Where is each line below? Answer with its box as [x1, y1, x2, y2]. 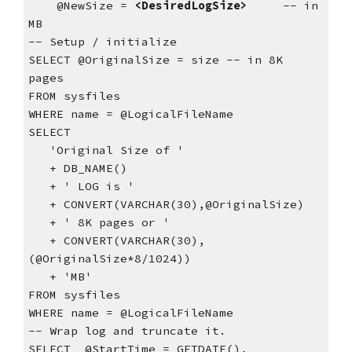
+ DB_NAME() [49, 161, 127, 176]
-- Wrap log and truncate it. [27, 324, 226, 339]
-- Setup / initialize [27, 35, 177, 49]
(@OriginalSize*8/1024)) [27, 251, 191, 266]
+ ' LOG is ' [49, 179, 134, 194]
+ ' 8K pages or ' [49, 215, 170, 230]
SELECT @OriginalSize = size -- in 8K [27, 53, 283, 68]
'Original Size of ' [49, 143, 184, 158]
